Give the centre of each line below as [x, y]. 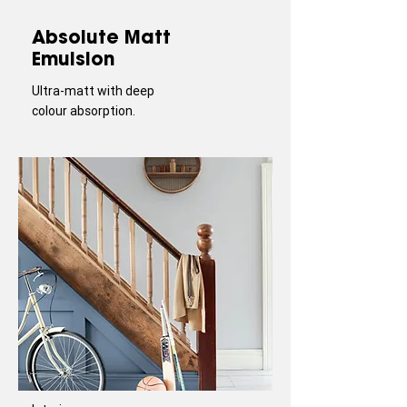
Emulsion [73, 59]
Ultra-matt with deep [93, 91]
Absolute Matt [101, 37]
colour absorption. [84, 111]
